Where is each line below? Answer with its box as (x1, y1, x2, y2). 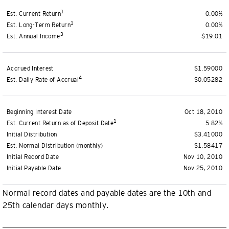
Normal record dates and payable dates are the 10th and (3, 189, 211, 197)
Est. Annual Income (7, 33, 60, 40)
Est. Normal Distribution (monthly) (7, 142, 103, 149)
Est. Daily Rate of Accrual (7, 76, 79, 83)
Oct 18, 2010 (184, 108, 222, 116)
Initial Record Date (7, 153, 59, 161)
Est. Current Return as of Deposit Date (7, 120, 114, 127)
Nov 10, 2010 (183, 153, 222, 161)
